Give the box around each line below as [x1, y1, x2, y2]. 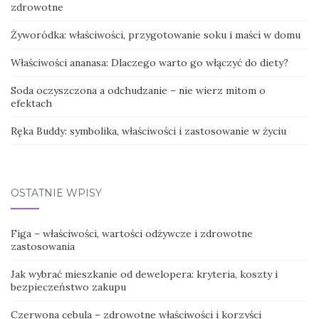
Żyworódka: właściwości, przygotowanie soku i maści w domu [11, 28, 300, 42]
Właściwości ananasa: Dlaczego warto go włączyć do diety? [11, 56, 288, 70]
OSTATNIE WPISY [11, 187, 102, 200]
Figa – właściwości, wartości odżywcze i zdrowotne [11, 227, 253, 241]
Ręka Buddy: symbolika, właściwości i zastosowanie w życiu [11, 125, 286, 138]
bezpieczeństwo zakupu [11, 281, 126, 294]
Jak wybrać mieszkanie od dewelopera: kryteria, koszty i [11, 268, 278, 281]
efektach [11, 97, 52, 110]
